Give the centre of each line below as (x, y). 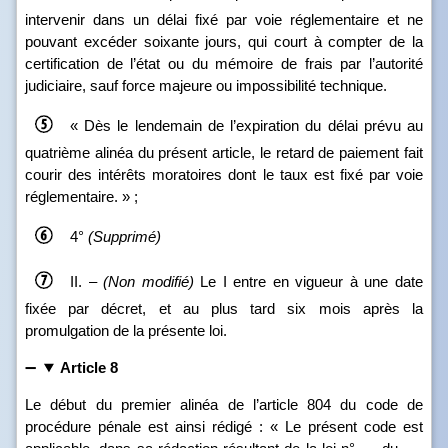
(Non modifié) (148, 281)
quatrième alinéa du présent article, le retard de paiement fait (224, 152)
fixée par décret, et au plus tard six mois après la (224, 308)
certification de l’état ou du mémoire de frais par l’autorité (224, 63)
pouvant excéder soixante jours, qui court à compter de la (224, 41)
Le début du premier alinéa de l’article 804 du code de (224, 404)
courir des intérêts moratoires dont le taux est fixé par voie (224, 174)
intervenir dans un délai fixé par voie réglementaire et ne (224, 19)
